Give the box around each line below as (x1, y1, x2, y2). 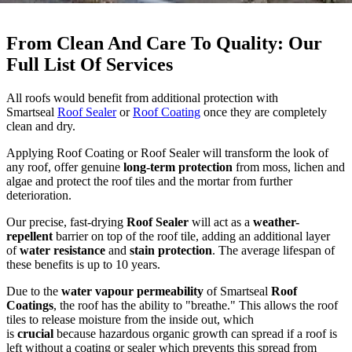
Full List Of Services (6, 53, 173, 75)
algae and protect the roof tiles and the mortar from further (6, 174, 292, 188)
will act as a (189, 214, 250, 229)
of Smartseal (203, 284, 271, 298)
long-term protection (123, 159, 233, 174)
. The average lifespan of (212, 243, 335, 257)
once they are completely (200, 104, 327, 119)
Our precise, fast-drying (6, 214, 126, 229)
